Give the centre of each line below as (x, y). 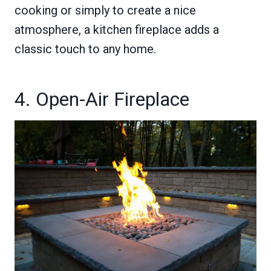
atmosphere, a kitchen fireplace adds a (117, 30)
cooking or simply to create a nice (105, 11)
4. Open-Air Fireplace (102, 100)
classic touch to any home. (85, 49)
